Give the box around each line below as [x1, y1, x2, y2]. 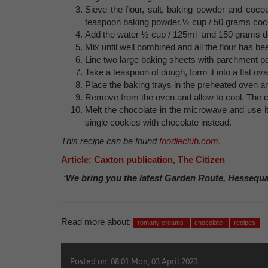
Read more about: [61, 217, 131, 227]
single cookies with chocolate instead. [85, 117, 232, 127]
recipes [233, 219, 255, 226]
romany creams [137, 219, 185, 226]
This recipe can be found [61, 136, 159, 146]
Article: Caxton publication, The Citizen [61, 154, 225, 165]
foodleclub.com [159, 136, 218, 146]
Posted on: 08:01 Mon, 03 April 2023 [70, 257, 198, 266]
